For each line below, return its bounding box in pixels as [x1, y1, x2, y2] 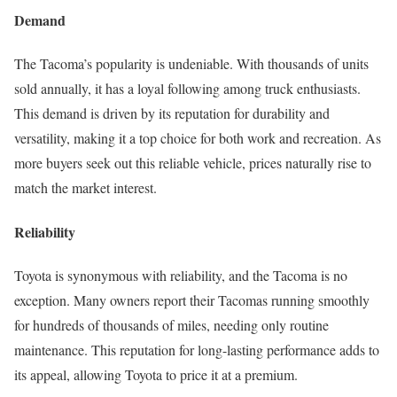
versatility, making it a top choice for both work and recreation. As [14, 128, 381, 148]
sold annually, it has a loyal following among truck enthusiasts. [14, 79, 361, 98]
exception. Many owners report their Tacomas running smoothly [14, 290, 370, 309]
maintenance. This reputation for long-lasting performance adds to [14, 339, 379, 359]
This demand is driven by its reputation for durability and [14, 104, 330, 123]
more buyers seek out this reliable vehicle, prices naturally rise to [14, 153, 371, 173]
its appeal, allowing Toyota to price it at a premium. [14, 364, 298, 384]
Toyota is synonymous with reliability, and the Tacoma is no [14, 265, 347, 284]
